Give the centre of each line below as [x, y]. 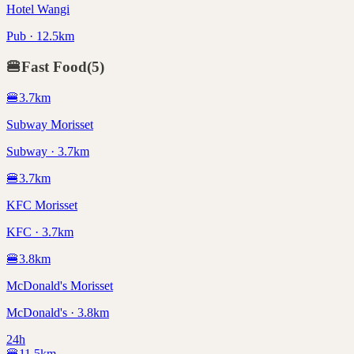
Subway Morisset [50, 124]
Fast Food [54, 67]
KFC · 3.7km [40, 232]
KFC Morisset [42, 205]
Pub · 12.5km [40, 36]
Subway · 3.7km [48, 151]
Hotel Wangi [38, 9]
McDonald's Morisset [60, 285]
